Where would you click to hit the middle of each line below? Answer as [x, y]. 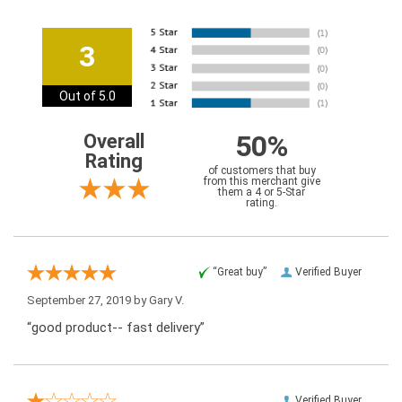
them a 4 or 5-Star [262, 192]
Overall [114, 142]
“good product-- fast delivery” [116, 328]
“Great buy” [240, 272]
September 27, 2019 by [88, 301]
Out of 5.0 [87, 96]
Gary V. [166, 301]
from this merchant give [262, 182]
